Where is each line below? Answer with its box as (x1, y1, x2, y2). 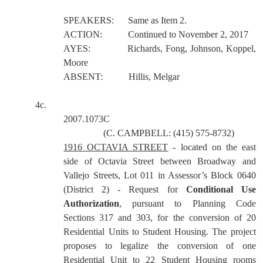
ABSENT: (63, 72, 103, 82)
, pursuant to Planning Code (119, 198, 256, 208)
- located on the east (168, 142, 256, 152)
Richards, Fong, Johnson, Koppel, (127, 43, 256, 53)
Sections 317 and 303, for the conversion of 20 (63, 213, 256, 222)
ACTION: (63, 29, 103, 39)
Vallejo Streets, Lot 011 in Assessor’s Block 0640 (63, 170, 256, 180)
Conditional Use (177, 184, 256, 194)
